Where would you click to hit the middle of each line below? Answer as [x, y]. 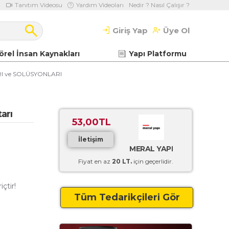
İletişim [91, 139]
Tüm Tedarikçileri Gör [127, 197]
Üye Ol [176, 30]
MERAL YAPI [151, 149]
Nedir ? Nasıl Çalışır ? [159, 5]
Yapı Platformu [158, 53]
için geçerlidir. [153, 161]
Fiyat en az [95, 161]
